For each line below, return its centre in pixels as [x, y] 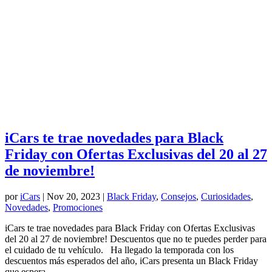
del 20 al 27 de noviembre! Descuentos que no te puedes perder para [136, 239]
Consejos [178, 196]
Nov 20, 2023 [73, 196]
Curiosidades [226, 196]
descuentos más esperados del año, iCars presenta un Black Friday [131, 260]
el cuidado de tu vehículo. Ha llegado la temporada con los [119, 250]
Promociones [78, 207]
